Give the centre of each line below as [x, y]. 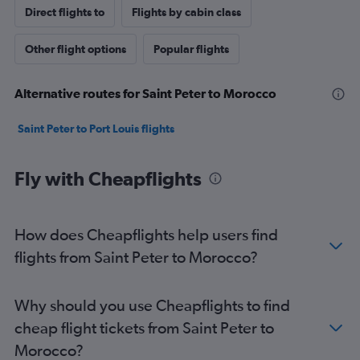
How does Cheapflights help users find [146, 234]
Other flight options [76, 49]
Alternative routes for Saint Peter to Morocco [145, 93]
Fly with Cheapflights [108, 178]
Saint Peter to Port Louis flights [96, 129]
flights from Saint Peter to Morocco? [136, 257]
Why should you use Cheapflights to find [152, 305]
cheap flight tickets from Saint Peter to [144, 327]
